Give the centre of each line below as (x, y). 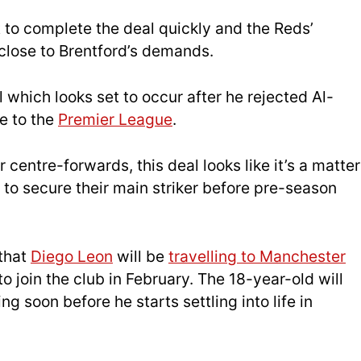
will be (141, 256)
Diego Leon (72, 256)
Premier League (115, 120)
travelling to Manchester (257, 256)
